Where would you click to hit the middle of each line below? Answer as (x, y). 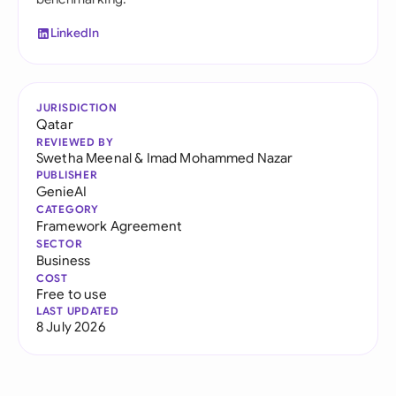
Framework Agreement (110, 226)
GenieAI (62, 191)
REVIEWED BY (75, 142)
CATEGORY (68, 209)
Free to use (72, 294)
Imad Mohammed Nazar (220, 158)
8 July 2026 (71, 327)
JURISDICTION (77, 107)
